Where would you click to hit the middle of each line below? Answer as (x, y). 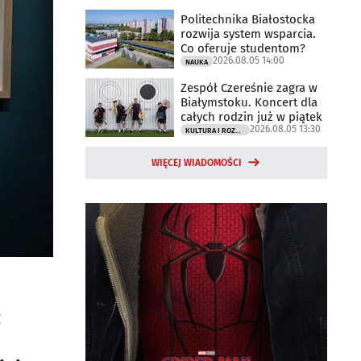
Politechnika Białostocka (248, 19)
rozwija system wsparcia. (248, 33)
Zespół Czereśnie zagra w (249, 87)
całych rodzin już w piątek (251, 116)
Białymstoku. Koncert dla (249, 102)
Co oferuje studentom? (243, 48)
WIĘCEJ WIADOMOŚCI (197, 163)
